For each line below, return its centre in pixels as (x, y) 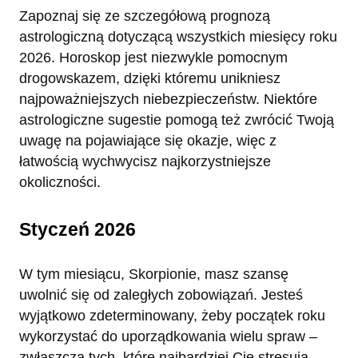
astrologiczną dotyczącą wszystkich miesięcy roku (178, 37)
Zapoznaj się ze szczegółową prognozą (145, 16)
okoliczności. (60, 183)
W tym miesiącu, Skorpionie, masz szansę (154, 274)
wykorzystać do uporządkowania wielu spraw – (168, 337)
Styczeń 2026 (78, 230)
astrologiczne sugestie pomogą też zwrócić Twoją (177, 120)
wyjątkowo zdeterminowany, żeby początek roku (172, 316)
